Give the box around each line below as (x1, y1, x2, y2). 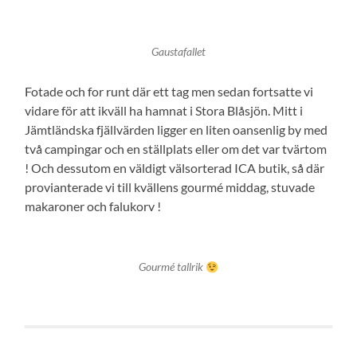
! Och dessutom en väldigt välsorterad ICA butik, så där (25, 160, 325, 176)
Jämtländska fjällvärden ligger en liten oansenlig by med (25, 122, 328, 138)
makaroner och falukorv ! (25, 198, 162, 214)
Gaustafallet (151, 45, 206, 59)
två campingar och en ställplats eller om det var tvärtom (25, 141, 328, 157)
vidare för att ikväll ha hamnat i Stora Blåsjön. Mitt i (25, 103, 304, 119)
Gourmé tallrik (139, 261, 206, 274)
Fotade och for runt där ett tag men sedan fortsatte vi (25, 84, 314, 100)
